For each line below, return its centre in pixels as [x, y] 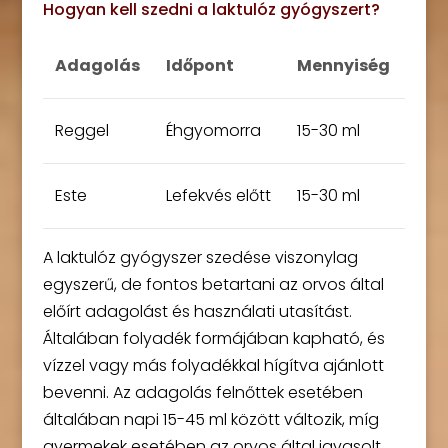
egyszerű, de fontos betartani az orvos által [213, 285]
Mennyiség [343, 66]
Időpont [199, 66]
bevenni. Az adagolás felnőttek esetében [202, 393]
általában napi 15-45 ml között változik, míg [210, 420]
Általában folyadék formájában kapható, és [213, 339]
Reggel [81, 131]
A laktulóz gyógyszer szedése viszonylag [200, 258]
